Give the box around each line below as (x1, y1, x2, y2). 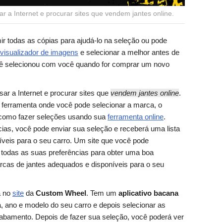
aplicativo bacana (118, 189, 178, 198)
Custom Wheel (36, 189, 86, 198)
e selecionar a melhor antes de (78, 48, 179, 57)
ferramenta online (108, 112, 164, 121)
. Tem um (86, 189, 118, 198)
